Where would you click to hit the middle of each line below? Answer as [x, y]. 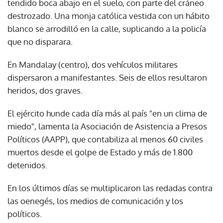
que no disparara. [40, 41]
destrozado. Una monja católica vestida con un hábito [109, 15]
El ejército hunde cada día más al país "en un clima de [107, 113]
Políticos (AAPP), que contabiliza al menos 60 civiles [105, 139]
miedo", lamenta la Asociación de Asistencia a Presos [107, 126]
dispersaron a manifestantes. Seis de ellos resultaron [107, 77]
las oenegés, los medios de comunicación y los [95, 201]
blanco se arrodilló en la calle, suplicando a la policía [107, 28]
